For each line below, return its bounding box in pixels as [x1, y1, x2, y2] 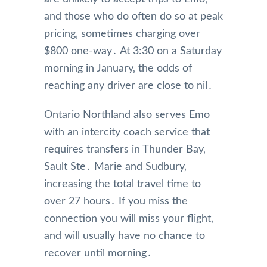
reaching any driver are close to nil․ [44, 80, 213, 92]
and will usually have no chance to [44, 231, 205, 242]
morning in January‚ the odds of [44, 63, 192, 74]
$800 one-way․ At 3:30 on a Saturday [44, 46, 222, 57]
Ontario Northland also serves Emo [44, 110, 210, 121]
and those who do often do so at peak [44, 11, 223, 23]
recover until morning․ [44, 248, 152, 259]
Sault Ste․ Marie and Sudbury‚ [44, 162, 187, 173]
